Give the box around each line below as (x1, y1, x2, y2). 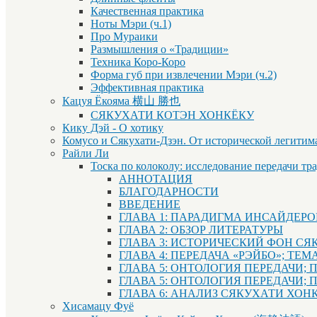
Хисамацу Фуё (62, 300, 134, 313)
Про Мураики (91, 30, 158, 43)
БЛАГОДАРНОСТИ (119, 185, 219, 198)
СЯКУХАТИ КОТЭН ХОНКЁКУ (91, 109, 254, 122)
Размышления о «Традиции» (91, 43, 229, 56)
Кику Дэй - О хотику (62, 122, 163, 134)
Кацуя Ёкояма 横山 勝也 (62, 95, 180, 108)
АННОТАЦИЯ (119, 173, 192, 185)
